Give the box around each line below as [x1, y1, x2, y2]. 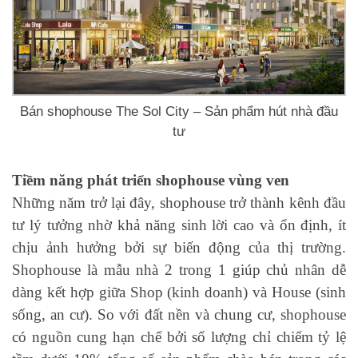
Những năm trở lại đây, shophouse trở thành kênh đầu [12, 194, 346, 212]
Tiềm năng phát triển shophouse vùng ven [12, 172, 289, 189]
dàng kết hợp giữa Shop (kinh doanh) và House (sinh [12, 284, 346, 301]
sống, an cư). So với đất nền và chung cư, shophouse [12, 306, 346, 324]
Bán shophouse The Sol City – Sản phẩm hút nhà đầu [20, 104, 338, 120]
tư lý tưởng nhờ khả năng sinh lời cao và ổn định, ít [12, 217, 346, 234]
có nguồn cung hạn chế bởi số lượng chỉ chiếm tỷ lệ [12, 328, 346, 346]
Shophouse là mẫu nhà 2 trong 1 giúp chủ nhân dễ [12, 261, 346, 279]
